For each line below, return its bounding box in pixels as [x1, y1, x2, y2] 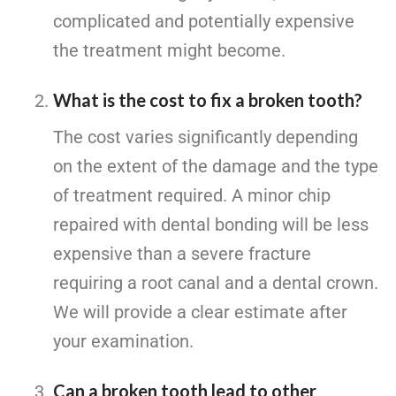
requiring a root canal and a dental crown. [53, 272, 378, 294]
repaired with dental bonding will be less [53, 214, 369, 236]
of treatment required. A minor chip [53, 185, 331, 207]
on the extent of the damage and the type [53, 156, 378, 178]
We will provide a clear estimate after [53, 301, 347, 324]
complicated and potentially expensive [53, 11, 354, 33]
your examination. [53, 331, 194, 353]
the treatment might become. [53, 40, 286, 62]
